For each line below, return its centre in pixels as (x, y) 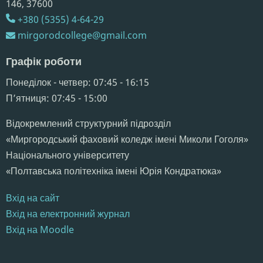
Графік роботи (44, 61)
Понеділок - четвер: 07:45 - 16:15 (77, 82)
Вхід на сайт (33, 198)
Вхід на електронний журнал (68, 213)
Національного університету (68, 155)
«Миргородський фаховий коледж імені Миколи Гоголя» (127, 139)
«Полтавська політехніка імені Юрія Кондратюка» (114, 171)
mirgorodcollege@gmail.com (82, 35)
